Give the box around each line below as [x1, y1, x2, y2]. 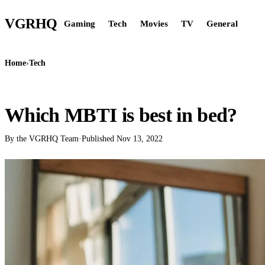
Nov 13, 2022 [117, 134, 163, 144]
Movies [140, 18, 168, 28]
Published [82, 134, 117, 144]
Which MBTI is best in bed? [5, 104, 237, 126]
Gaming [63, 18, 95, 28]
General [206, 18, 238, 28]
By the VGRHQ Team [5, 134, 79, 144]
